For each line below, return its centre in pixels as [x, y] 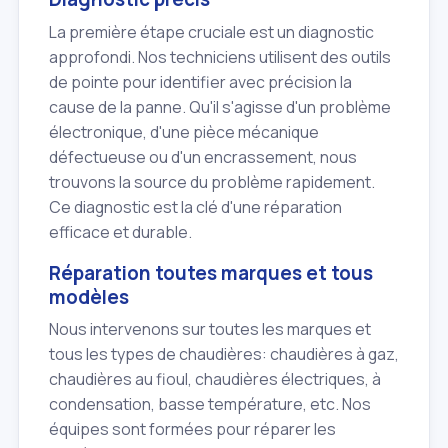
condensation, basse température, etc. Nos [210, 404]
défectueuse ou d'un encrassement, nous [203, 156]
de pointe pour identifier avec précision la [200, 81]
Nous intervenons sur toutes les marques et [210, 329]
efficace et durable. [120, 231]
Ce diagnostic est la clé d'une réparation [195, 206]
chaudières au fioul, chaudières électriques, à [215, 379]
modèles [89, 296]
